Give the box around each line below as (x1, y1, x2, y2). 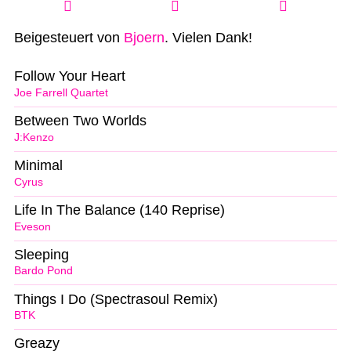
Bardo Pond (14, 265, 73, 277)
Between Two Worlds (14, 113, 147, 129)
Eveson (14, 220, 51, 233)
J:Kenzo (14, 131, 54, 143)
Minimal (14, 157, 63, 173)
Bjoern (124, 30, 165, 46)
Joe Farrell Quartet (14, 86, 108, 99)
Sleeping (14, 246, 69, 262)
